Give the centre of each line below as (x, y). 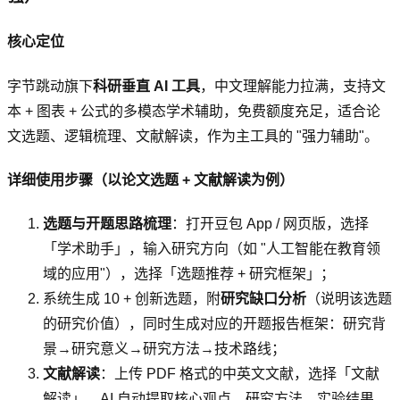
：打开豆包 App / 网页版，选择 (270, 224)
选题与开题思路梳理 (107, 224)
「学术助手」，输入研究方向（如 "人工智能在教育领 (212, 249)
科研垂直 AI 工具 (146, 86)
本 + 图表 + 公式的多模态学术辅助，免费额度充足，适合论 (194, 111)
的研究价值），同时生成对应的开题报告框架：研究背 (214, 324)
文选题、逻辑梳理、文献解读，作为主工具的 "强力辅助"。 (193, 136)
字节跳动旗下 (50, 86)
